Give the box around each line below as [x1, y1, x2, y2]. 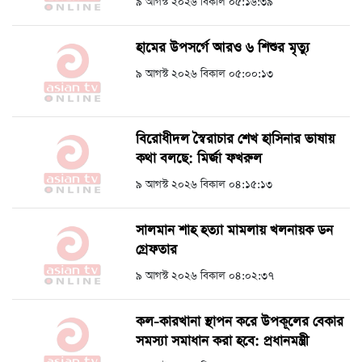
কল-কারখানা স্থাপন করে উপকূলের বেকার [136, 313, 343, 332]
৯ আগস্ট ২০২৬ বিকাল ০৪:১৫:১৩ [136, 177, 272, 193]
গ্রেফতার [136, 241, 177, 260]
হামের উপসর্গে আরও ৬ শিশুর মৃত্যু [136, 39, 309, 58]
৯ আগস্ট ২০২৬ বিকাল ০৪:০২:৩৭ [136, 268, 274, 284]
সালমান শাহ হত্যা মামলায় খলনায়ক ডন [136, 221, 333, 241]
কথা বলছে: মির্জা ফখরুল [136, 149, 262, 169]
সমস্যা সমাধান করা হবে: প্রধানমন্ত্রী [136, 332, 309, 351]
